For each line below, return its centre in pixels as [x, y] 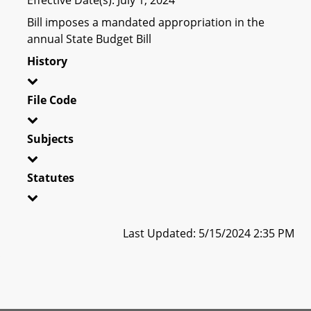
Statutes [51, 177]
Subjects [50, 138]
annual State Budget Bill [89, 39]
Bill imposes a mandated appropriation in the [146, 22]
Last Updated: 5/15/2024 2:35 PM [209, 233]
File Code [52, 100]
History [47, 61]
